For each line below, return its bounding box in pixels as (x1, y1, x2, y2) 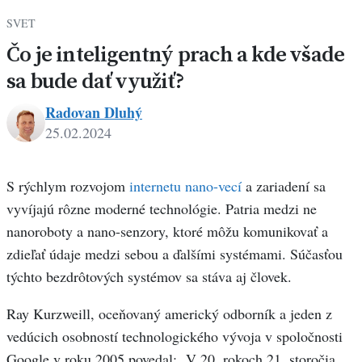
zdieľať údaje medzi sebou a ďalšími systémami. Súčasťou (6, 244, 343, 264)
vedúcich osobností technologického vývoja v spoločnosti (6, 326, 343, 347)
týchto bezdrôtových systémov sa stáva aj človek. (6, 267, 292, 287)
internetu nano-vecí (129, 176, 246, 196)
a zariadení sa (246, 176, 326, 196)
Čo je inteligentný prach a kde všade (6, 39, 345, 69)
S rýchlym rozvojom (6, 176, 129, 196)
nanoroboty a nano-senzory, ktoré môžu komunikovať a (6, 221, 328, 242)
